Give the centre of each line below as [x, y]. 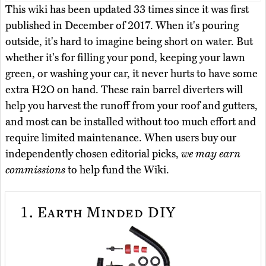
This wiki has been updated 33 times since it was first [127, 9]
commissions [35, 170]
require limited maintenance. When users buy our [121, 137]
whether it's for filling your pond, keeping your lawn [125, 57]
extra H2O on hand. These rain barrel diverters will [124, 89]
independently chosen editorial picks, [93, 153]
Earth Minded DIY [105, 212]
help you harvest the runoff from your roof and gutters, [132, 105]
